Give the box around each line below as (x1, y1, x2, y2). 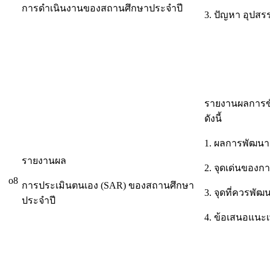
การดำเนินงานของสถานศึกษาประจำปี (22, 3, 183, 14)
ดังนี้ (204, 113, 222, 124)
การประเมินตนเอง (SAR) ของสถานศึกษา (22, 180, 194, 191)
